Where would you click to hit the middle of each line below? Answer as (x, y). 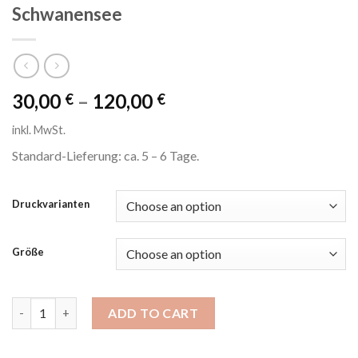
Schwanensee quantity (74, 305)
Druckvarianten (51, 203)
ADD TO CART (153, 312)
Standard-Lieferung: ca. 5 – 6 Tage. (105, 156)
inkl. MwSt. (39, 130)
